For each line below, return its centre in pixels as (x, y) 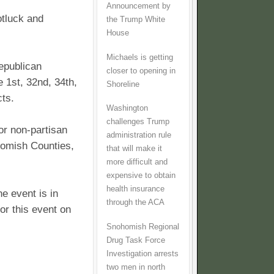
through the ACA (135, 203)
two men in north (136, 267)
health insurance (135, 189)
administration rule (139, 135)
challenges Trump (138, 122)
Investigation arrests (143, 254)
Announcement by (139, 6)
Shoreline (123, 84)
